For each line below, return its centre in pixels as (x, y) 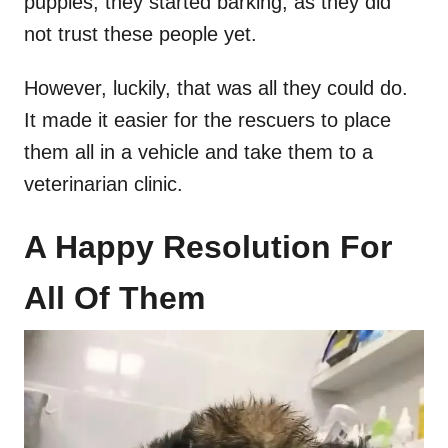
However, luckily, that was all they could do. (216, 88)
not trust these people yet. (140, 34)
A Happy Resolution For (208, 247)
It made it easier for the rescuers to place (207, 120)
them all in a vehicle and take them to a (198, 152)
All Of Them (114, 298)
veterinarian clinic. (103, 184)
